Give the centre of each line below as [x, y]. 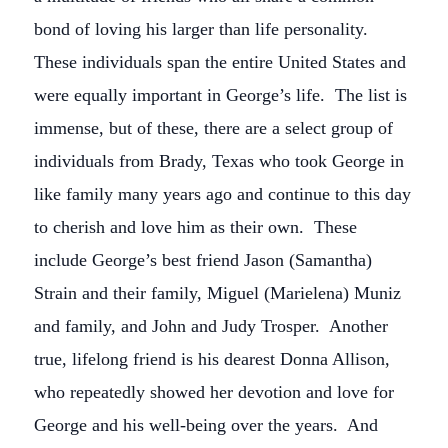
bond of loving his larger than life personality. [201, 29]
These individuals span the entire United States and [220, 62]
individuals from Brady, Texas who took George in [219, 161]
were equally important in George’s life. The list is [220, 95]
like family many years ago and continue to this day [222, 194]
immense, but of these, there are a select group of [213, 128]
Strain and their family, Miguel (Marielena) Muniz [217, 293]
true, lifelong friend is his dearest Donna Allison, [212, 359]
